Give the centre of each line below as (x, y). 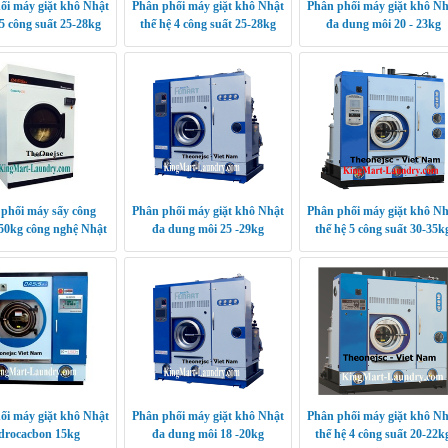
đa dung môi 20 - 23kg (383, 23)
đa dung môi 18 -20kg (208, 433)
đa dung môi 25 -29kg (208, 228)
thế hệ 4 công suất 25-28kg (208, 23)
